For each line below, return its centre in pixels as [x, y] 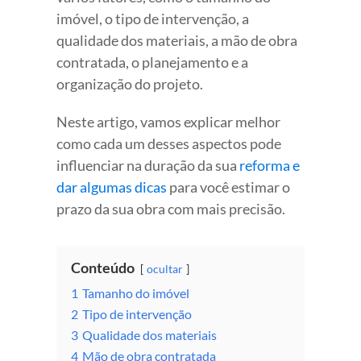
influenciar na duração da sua [148, 165]
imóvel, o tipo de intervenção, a [153, 18]
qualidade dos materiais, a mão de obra [177, 40]
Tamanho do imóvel [136, 293]
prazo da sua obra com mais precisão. [171, 208]
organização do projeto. [130, 83]
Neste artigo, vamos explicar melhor [168, 121]
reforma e [270, 165]
